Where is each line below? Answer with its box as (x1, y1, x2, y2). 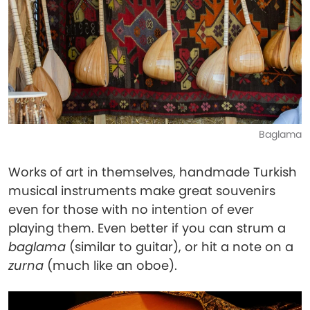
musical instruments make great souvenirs (8, 182, 275, 199)
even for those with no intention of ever (8, 201, 254, 218)
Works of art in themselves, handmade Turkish (8, 163, 297, 181)
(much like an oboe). (44, 257, 177, 274)
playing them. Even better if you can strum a (8, 219, 286, 237)
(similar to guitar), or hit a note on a (66, 238, 293, 255)
